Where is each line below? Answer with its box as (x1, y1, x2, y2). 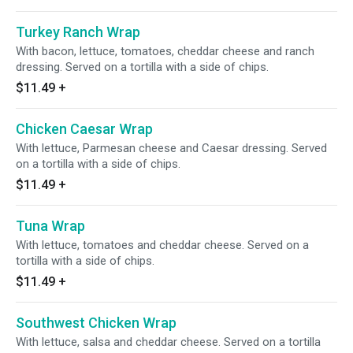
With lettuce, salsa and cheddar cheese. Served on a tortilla (16, 335, 321, 349)
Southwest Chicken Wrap (16, 314, 176, 331)
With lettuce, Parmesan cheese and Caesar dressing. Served (16, 141, 327, 155)
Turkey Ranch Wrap (16, 24, 140, 40)
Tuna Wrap (16, 217, 85, 234)
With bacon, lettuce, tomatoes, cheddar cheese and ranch (16, 44, 314, 58)
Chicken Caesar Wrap (16, 121, 153, 137)
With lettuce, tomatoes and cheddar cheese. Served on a (16, 238, 309, 252)
